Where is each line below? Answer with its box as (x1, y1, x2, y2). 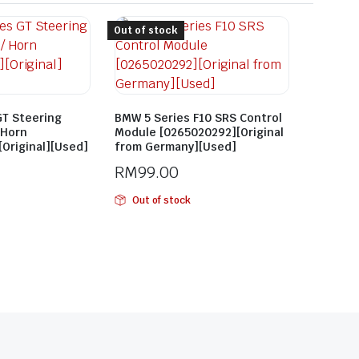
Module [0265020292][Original (115, 125, 284, 139)
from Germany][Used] (115, 139, 236, 154)
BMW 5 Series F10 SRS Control (115, 111, 282, 125)
